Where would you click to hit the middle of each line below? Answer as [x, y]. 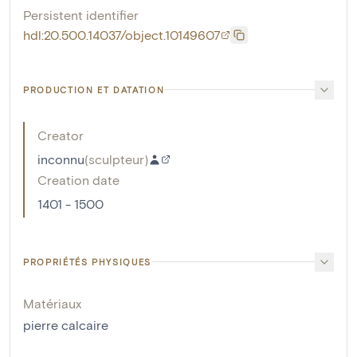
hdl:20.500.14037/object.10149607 [122, 34]
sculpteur [116, 159]
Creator [61, 135]
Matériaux [52, 303]
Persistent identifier [81, 14]
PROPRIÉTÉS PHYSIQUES [87, 261]
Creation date [78, 179]
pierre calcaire [66, 324]
